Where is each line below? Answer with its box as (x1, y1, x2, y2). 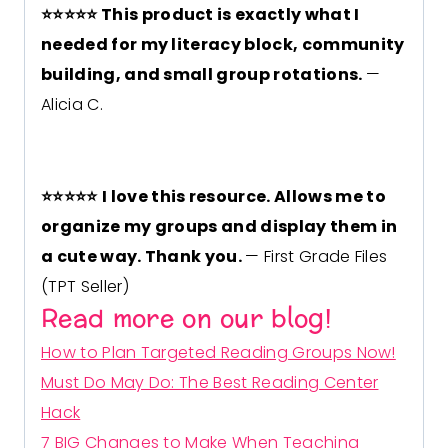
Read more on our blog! (41, 298, 332, 342)
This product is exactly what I (100, 3, 360, 27)
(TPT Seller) (41, 275, 129, 299)
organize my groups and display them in (41, 215, 398, 239)
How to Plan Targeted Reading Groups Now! (41, 341, 396, 365)
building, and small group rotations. (41, 63, 366, 87)
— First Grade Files (245, 245, 388, 269)
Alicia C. (41, 93, 103, 117)
